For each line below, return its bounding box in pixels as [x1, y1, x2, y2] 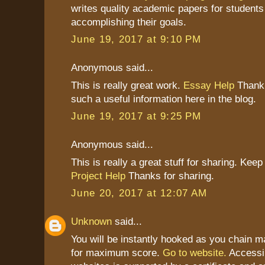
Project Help [71, 169, 125, 182]
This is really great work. [71, 79, 183, 91]
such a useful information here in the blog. [71, 92, 256, 105]
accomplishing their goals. [71, 15, 186, 28]
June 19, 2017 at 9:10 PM [71, 33, 202, 46]
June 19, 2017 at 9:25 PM [71, 110, 202, 122]
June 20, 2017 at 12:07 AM [71, 187, 208, 199]
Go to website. [163, 246, 227, 258]
